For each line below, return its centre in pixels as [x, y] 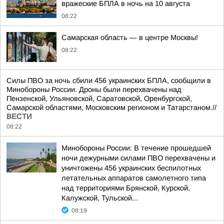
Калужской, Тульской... [100, 198]
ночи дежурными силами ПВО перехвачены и [138, 158]
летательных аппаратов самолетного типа [134, 178]
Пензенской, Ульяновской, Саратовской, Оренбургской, [99, 98]
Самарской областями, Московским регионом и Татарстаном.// [111, 107]
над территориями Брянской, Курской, [126, 188]
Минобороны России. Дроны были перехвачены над [94, 89]
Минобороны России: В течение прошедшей [136, 148]
